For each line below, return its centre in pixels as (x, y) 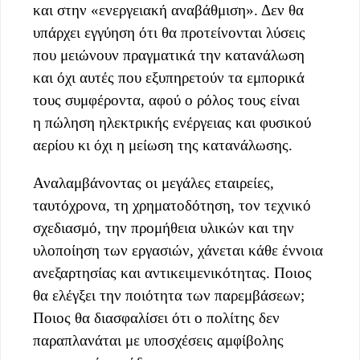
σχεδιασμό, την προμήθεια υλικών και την (164, 227)
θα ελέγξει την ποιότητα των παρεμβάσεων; (169, 295)
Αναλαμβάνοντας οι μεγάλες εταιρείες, (153, 182)
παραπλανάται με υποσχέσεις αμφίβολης (158, 340)
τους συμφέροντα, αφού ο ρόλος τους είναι (166, 100)
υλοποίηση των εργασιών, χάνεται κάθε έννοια (178, 250)
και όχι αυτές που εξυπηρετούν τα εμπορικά (169, 77)
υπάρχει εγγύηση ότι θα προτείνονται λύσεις (169, 32)
